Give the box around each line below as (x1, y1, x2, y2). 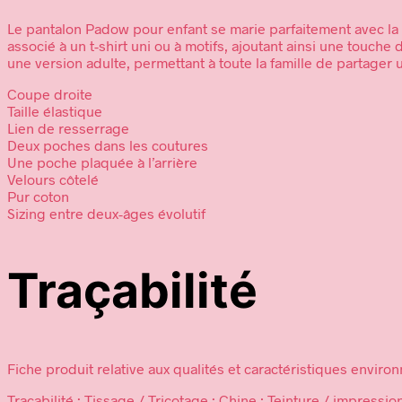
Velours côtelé (7, 170, 99, 188)
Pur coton (7, 188, 69, 205)
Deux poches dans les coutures (7, 136, 208, 154)
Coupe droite (7, 85, 92, 103)
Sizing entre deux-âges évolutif (7, 205, 205, 223)
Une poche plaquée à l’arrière (7, 153, 197, 171)
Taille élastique (7, 102, 102, 120)
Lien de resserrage (7, 119, 129, 137)
